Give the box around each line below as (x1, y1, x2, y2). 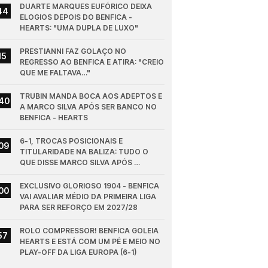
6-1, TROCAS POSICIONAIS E (20, 136, 123, 146)
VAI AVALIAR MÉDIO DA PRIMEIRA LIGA (20, 192, 157, 202)
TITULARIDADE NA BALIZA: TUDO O (20, 147, 149, 157)
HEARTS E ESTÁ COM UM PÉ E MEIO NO (20, 237, 161, 246)
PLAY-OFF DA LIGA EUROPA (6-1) (20, 248, 137, 257)
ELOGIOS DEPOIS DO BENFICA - (20, 13, 133, 22)
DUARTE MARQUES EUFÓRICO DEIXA (20, 2, 153, 11)
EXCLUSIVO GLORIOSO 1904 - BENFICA (20, 181, 160, 191)
